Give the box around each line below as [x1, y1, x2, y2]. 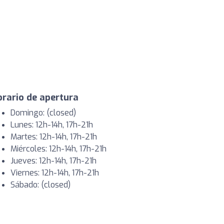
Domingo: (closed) [10, 107, 76, 118]
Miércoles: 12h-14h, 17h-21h [10, 143, 106, 154]
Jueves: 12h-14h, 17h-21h [10, 155, 96, 166]
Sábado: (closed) [10, 179, 70, 190]
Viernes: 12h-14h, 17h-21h [10, 167, 99, 178]
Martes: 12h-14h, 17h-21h [10, 131, 97, 142]
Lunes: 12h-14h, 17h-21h [10, 119, 93, 130]
